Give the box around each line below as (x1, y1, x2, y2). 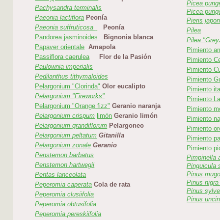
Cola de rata (94, 181, 131, 189)
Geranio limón (114, 112, 158, 120)
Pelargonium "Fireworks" (35, 92, 105, 100)
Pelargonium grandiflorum (35, 122, 108, 130)
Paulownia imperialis (35, 63, 93, 71)
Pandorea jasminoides (35, 33, 100, 41)
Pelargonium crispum (35, 112, 95, 120)
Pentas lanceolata (35, 171, 86, 179)
